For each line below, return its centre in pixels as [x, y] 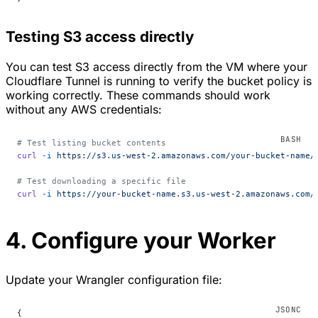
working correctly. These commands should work [138, 95]
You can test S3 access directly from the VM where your [157, 67]
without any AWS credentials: [84, 110]
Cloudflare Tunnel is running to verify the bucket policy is [159, 81]
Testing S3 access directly [100, 36]
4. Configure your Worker [141, 241]
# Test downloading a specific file [102, 181]
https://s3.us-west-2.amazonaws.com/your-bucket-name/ [183, 156]
